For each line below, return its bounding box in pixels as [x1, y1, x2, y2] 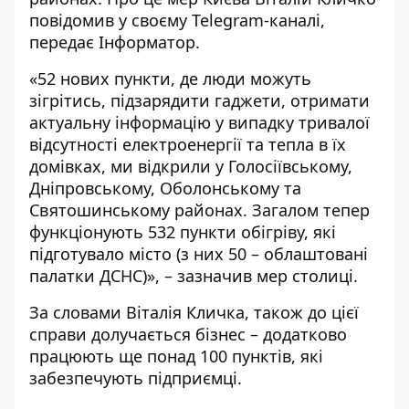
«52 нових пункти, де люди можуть [29, 67, 311, 89]
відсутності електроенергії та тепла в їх [29, 132, 346, 155]
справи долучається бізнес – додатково [29, 322, 347, 345]
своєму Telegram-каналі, [131, 8, 325, 31]
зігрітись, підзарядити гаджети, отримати [29, 89, 370, 111]
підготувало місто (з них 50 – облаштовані [29, 242, 368, 265]
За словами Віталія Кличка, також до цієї [29, 300, 359, 323]
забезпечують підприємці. [29, 366, 242, 389]
